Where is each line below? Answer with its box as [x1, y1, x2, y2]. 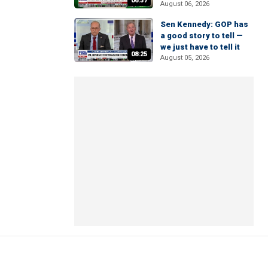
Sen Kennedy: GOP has [160, 19, 248, 29]
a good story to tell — [160, 31, 243, 40]
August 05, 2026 [160, 53, 209, 62]
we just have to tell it [160, 42, 240, 51]
